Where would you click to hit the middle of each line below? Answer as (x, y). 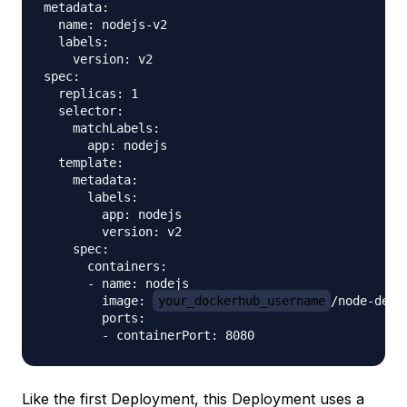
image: (98, 300)
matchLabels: (102, 128)
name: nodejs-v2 (105, 24)
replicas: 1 (91, 93)
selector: (84, 110)
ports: (94, 318)
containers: (105, 266)
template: (84, 162)
